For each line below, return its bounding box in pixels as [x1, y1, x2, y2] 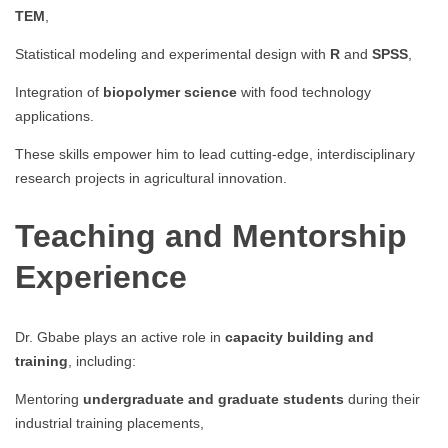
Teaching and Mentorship [15, 218, 407, 255]
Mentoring [15, 390, 83, 407]
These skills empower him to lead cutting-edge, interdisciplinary [15, 145, 415, 162]
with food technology [237, 83, 371, 100]
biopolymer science [103, 83, 237, 100]
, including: [68, 352, 136, 369]
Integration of [15, 83, 103, 100]
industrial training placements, [15, 414, 204, 431]
